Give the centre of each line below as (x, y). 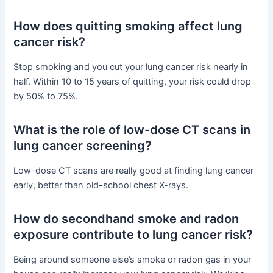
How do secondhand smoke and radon (126, 219)
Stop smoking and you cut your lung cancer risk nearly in (131, 67)
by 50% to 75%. (46, 97)
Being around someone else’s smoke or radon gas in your (133, 260)
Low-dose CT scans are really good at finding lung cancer (134, 171)
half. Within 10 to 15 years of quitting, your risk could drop (133, 82)
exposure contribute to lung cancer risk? (133, 235)
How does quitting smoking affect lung (128, 27)
